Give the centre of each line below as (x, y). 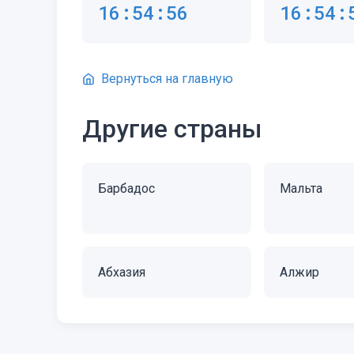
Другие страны (172, 129)
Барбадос (126, 188)
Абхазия (122, 272)
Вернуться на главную (167, 79)
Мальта (301, 188)
